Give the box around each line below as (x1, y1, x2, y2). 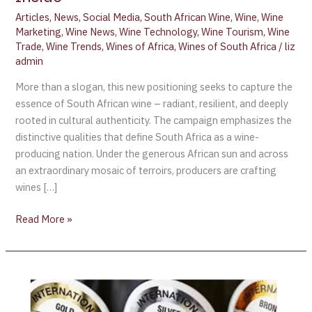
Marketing (15, 25, 62, 39)
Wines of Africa (106, 40, 175, 54)
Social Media (83, 10, 141, 24)
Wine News (65, 25, 116, 39)
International (15, 267, 76, 281)
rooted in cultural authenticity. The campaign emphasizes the (15, 113, 292, 127)
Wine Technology (119, 25, 198, 39)
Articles (15, 10, 50, 24)
